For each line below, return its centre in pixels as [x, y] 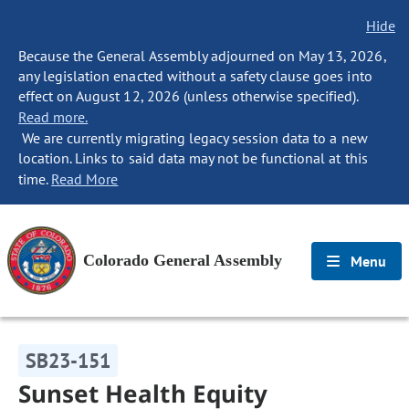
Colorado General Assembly [183, 260]
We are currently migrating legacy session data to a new [193, 138]
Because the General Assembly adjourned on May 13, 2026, [202, 56]
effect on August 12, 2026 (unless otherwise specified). [189, 96]
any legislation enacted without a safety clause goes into [195, 76]
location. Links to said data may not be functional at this [193, 158]
